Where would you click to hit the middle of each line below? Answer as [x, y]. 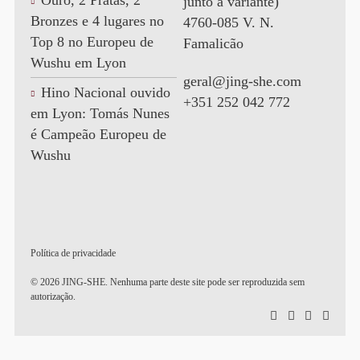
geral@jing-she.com [242, 82]
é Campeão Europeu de [98, 135]
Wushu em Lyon [78, 63]
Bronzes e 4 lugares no [97, 21]
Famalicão [213, 43]
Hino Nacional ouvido [105, 93]
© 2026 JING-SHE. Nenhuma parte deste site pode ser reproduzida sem [167, 282]
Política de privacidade [73, 254]
